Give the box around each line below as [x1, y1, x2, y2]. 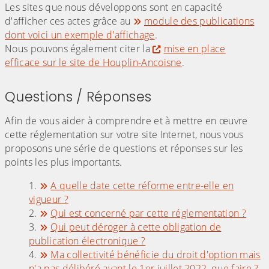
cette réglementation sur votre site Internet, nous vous [5, 128, 244, 142]
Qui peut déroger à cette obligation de [50, 220, 222, 234]
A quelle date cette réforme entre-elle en [50, 179, 234, 193]
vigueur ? [29, 193, 68, 207]
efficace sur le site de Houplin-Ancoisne [5, 56, 182, 70]
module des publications [144, 14, 255, 28]
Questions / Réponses [5, 87, 152, 107]
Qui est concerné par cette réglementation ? [50, 207, 247, 220]
